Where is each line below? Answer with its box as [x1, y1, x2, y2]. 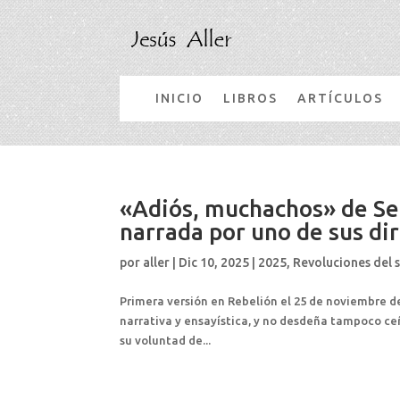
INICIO [155, 90, 204, 105]
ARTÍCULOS [297, 90, 384, 105]
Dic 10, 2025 [179, 254, 250, 270]
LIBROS [223, 90, 279, 105]
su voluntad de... [120, 333, 212, 346]
